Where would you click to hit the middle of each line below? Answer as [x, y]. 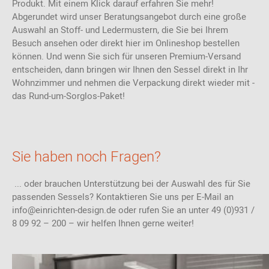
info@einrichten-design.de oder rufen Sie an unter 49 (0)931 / [133, 210]
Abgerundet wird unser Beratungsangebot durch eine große [129, 17]
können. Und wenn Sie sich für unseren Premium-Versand [126, 56]
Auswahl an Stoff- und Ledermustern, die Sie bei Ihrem [120, 30]
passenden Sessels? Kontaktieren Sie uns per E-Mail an [123, 197]
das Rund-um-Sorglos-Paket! [70, 96]
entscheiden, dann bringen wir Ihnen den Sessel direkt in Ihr [130, 70]
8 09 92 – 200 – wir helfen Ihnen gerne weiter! [104, 223]
